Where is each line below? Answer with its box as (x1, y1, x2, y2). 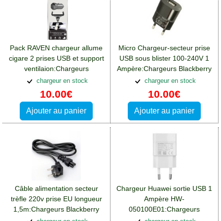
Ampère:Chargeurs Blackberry (117, 65, 212, 73)
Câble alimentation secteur (14, 184, 98, 192)
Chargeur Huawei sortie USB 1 (116, 184, 212, 192)
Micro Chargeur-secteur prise (118, 44, 210, 52)
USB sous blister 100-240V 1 (119, 54, 209, 63)
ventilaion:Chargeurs (24, 65, 89, 73)
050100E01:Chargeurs (129, 205, 200, 213)
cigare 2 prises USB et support (8, 54, 104, 63)
